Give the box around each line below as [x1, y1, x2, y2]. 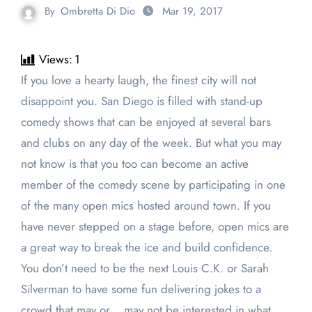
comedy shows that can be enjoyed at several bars [20, 114, 271, 131]
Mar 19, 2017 [162, 3, 223, 19]
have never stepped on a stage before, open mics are [20, 218, 289, 235]
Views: [38, 51, 72, 68]
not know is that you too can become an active [20, 155, 249, 173]
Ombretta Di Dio [61, 3, 135, 19]
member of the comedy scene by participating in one [20, 176, 286, 194]
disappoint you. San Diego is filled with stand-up [20, 93, 263, 110]
